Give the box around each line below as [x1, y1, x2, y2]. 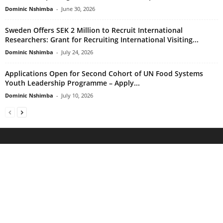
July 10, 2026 [61, 92, 93, 100]
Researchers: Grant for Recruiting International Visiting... [5, 35, 199, 45]
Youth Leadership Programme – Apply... [5, 78, 140, 88]
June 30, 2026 [61, 5, 95, 13]
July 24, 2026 [61, 48, 93, 56]
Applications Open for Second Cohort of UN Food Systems [5, 69, 203, 79]
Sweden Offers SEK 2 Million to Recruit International [5, 25, 183, 35]
